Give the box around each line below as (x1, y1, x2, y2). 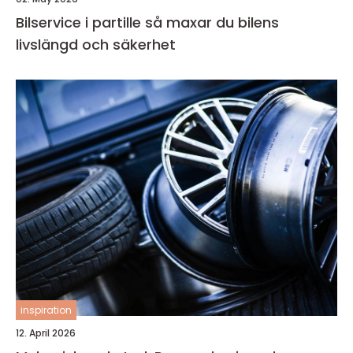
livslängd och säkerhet (16, 34, 176, 54)
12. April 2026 (16, 325, 76, 340)
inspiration (20, 303, 72, 317)
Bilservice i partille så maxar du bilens (16, 12, 145, 32)
